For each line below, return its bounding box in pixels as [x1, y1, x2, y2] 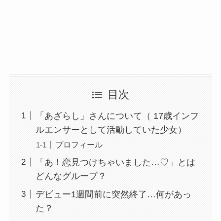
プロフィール [55, 140, 103, 149]
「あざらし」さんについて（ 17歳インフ [35, 110, 199, 121]
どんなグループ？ [35, 171, 107, 181]
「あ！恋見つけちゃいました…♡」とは [35, 157, 195, 167]
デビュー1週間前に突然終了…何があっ [35, 189, 191, 199]
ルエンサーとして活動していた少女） [35, 124, 186, 135]
